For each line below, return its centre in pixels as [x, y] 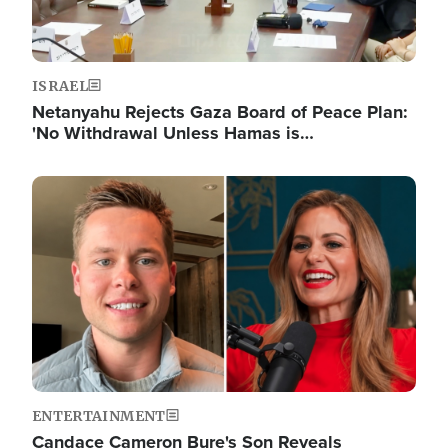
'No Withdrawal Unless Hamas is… [173, 133]
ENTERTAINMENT [99, 416]
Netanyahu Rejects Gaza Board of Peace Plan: [220, 112]
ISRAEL [60, 86]
